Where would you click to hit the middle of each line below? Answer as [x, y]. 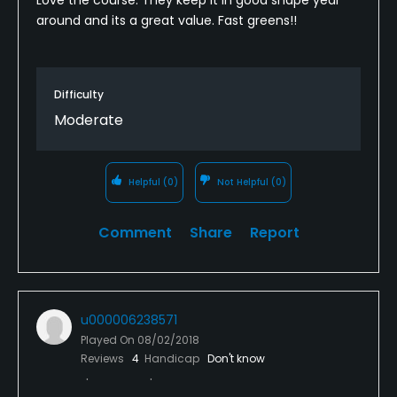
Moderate [89, 120]
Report [274, 232]
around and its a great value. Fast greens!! [167, 20]
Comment [135, 232]
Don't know [236, 358]
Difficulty [79, 94]
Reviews [104, 358]
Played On [109, 339]
